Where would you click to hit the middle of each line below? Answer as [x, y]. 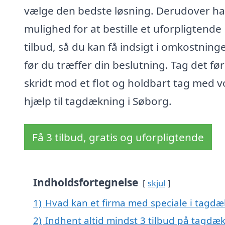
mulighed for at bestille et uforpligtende [123, 29]
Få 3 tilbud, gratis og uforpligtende [118, 137]
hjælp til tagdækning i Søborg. [98, 101]
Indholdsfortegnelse [86, 183]
